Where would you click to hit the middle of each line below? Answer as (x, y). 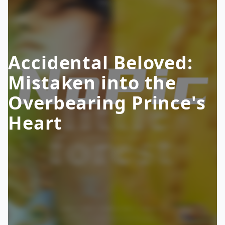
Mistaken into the (92, 83)
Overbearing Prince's (107, 103)
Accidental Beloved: (101, 63)
